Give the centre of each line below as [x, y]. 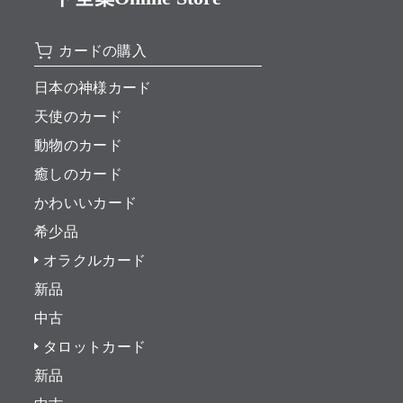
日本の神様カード [93, 88]
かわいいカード [85, 203]
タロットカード [94, 347]
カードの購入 [103, 51]
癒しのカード [78, 175]
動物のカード [78, 146]
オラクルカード [94, 261]
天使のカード [78, 117]
